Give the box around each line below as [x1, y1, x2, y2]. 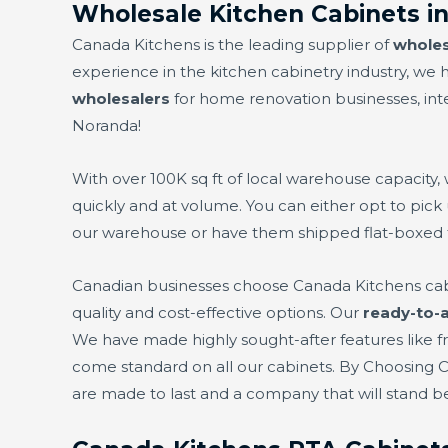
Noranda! [72, 115, 141, 135]
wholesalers [72, 88, 170, 108]
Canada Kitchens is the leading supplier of [72, 34, 393, 54]
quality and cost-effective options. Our [72, 303, 363, 323]
